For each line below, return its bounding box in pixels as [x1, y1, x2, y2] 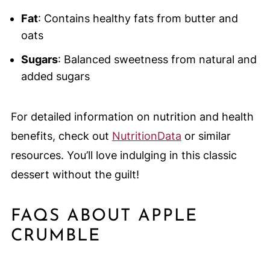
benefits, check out [10, 129, 112, 142]
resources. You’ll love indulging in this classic [10, 148, 237, 162]
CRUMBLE [10, 227, 101, 245]
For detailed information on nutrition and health [10, 110, 254, 123]
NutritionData [111, 129, 181, 142]
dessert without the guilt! [10, 168, 139, 181]
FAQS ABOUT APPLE [10, 207, 198, 225]
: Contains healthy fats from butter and [37, 11, 238, 25]
